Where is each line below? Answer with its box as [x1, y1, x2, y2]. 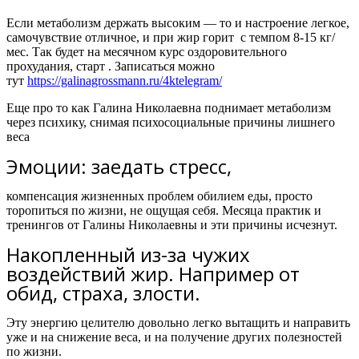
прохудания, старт [6, 59, 108, 73]
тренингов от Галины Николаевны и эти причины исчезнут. [6, 218, 341, 232]
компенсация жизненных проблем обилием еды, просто [6, 189, 313, 203]
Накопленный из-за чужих [6, 241, 250, 268]
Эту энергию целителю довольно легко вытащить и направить [6, 316, 350, 329]
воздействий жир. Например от [6, 260, 300, 287]
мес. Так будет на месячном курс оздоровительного [6, 45, 287, 58]
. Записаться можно [108, 59, 215, 73]
